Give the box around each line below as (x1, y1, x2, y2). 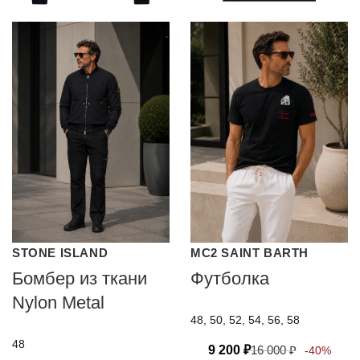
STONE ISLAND (12, 245, 108, 260)
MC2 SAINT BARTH (190, 245, 309, 260)
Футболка (190, 268, 269, 288)
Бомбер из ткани (12, 268, 147, 288)
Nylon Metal (12, 292, 104, 313)
